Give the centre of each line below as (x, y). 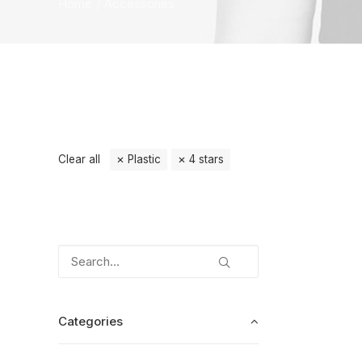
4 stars (206, 159)
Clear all (79, 159)
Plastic (144, 159)
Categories (90, 321)
